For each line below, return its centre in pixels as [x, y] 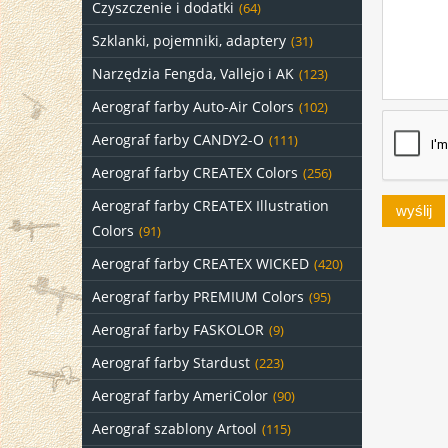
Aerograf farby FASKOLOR [178, 329]
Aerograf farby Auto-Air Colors [193, 106]
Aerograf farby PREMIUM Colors [198, 296]
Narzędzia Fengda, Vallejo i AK [193, 73]
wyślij [413, 210]
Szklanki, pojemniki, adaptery [189, 40]
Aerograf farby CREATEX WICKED [200, 263]
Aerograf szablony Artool [174, 428]
